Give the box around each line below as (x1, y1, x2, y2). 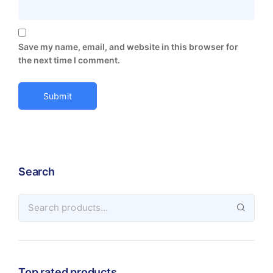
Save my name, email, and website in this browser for (18, 41, 238, 52)
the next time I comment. (18, 55, 120, 66)
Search (18, 165, 55, 179)
